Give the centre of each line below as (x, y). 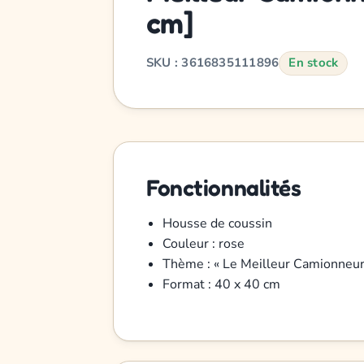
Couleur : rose (203, 243)
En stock (314, 63)
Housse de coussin (217, 223)
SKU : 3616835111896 (212, 63)
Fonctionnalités (223, 187)
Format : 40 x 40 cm (221, 284)
